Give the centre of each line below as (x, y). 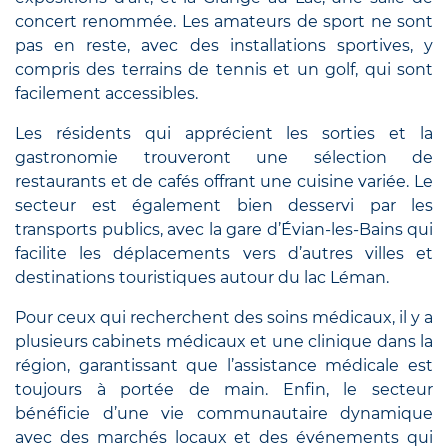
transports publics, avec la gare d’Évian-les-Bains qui (224, 229)
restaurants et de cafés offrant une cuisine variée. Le (224, 181)
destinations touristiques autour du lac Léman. (202, 277)
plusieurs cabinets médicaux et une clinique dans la (224, 341)
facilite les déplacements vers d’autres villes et (224, 253)
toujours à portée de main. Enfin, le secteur (224, 389)
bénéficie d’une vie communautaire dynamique (224, 413)
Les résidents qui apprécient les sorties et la (224, 133)
